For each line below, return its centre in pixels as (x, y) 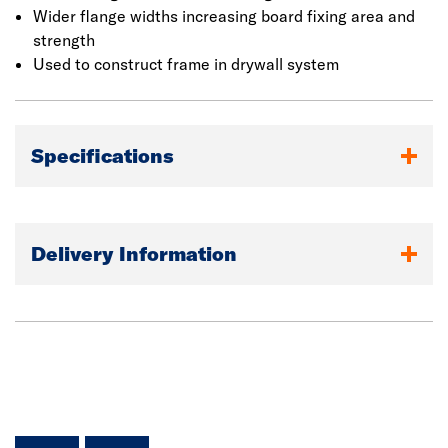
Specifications (102, 155)
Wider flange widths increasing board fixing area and (223, 16)
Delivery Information (134, 253)
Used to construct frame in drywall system (185, 64)
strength (63, 40)
